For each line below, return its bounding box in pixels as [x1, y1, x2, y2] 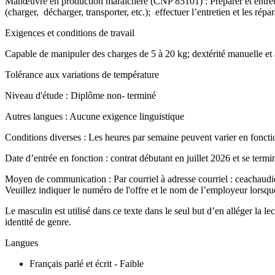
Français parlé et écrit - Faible [29, 258, 144, 269]
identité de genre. [5, 216, 74, 227]
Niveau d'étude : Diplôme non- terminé [5, 90, 156, 101]
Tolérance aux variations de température [5, 69, 161, 80]
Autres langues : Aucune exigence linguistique [5, 110, 184, 122]
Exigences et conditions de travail [5, 27, 134, 38]
